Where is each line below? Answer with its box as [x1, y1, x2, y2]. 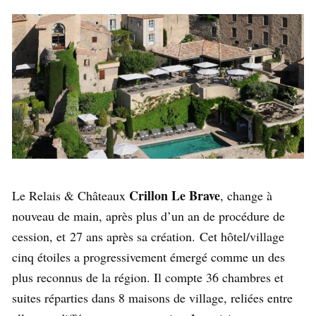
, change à [220, 187, 272, 205]
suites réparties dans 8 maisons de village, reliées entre [12, 289, 293, 307]
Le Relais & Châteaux [12, 187, 129, 205]
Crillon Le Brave [129, 186, 220, 205]
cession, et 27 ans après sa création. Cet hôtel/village [12, 228, 284, 245]
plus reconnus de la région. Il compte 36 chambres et [12, 269, 284, 286]
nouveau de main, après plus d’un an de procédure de [12, 207, 285, 225]
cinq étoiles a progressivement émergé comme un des [12, 248, 285, 266]
